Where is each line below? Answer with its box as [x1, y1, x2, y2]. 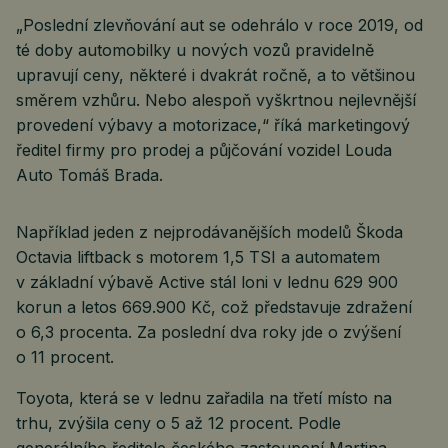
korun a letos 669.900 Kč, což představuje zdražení [16, 297, 412, 317]
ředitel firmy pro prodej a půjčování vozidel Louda [16, 140, 392, 160]
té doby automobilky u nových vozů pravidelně [16, 40, 374, 60]
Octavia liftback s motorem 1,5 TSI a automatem [16, 247, 380, 267]
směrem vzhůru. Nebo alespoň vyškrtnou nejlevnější [16, 90, 416, 110]
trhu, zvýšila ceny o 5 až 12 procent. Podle [16, 413, 341, 433]
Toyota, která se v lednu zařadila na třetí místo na [16, 388, 392, 408]
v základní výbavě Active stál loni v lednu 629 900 [16, 272, 398, 292]
